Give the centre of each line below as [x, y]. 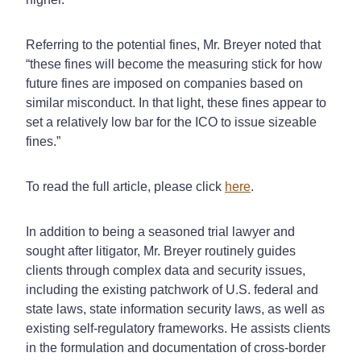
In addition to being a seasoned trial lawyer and [160, 231]
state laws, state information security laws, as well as [175, 309]
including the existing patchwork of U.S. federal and [172, 289]
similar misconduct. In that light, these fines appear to [176, 102]
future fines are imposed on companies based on [164, 83]
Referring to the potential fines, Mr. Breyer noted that [173, 44]
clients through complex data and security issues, [166, 270]
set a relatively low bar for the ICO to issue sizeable [171, 122]
